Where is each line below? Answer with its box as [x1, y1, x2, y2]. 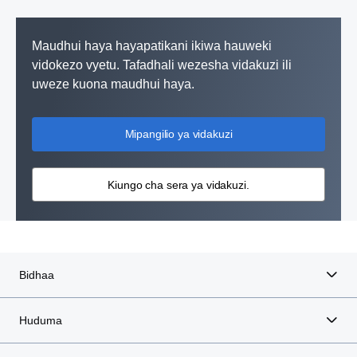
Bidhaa [19, 269, 54, 282]
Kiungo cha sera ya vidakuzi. [108, 178, 249, 191]
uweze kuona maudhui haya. [32, 77, 194, 92]
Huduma [19, 314, 62, 328]
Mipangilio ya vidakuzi [124, 127, 233, 141]
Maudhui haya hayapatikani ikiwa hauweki [32, 39, 272, 53]
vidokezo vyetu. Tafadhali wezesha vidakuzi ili [32, 58, 292, 73]
